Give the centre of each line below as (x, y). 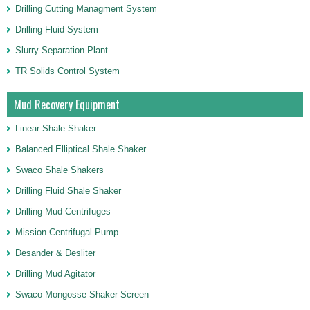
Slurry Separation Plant (62, 50)
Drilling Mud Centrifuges (63, 211)
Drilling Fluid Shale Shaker (68, 191)
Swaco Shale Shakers (60, 170)
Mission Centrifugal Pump (67, 232)
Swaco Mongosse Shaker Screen (82, 294)
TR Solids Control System (67, 71)
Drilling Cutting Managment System (86, 9)
